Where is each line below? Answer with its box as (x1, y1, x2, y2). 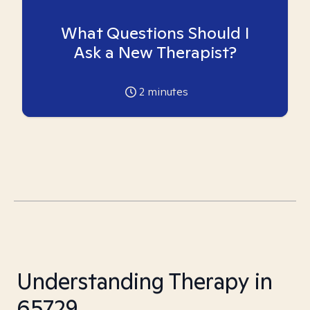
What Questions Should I (60, 22, 250, 44)
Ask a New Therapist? (73, 42, 237, 63)
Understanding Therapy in (17, 266, 273, 295)
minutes (144, 84, 188, 99)
